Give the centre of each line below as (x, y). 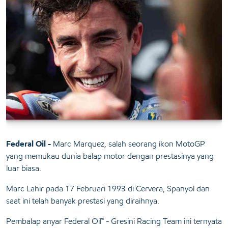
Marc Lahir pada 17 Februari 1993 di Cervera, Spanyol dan (108, 189)
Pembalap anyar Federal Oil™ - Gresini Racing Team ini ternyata (114, 221)
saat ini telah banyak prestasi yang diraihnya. (83, 201)
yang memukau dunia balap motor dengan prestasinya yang (110, 156)
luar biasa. (25, 168)
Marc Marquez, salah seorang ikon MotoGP (128, 144)
